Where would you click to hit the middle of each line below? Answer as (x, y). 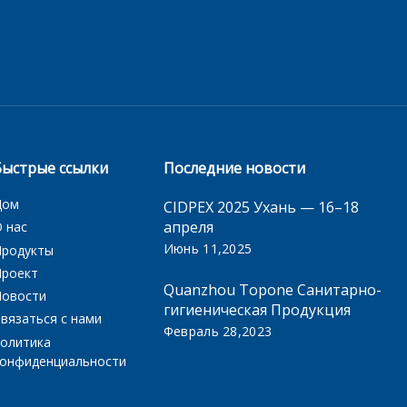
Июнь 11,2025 (208, 248)
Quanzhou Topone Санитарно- (272, 290)
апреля (188, 227)
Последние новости (234, 168)
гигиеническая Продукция (257, 310)
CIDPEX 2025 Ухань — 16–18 (261, 207)
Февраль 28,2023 (218, 331)
